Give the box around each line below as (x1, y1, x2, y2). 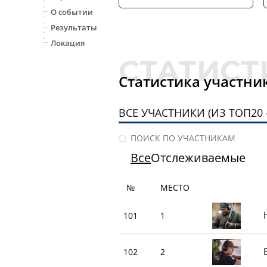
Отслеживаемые (151, 150, 246, 166)
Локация (51, 37, 85, 48)
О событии (51, 6, 93, 17)
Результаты (51, 21, 97, 33)
